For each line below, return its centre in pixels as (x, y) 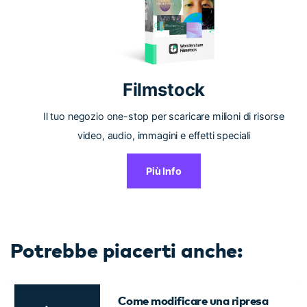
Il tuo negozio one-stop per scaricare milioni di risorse (164, 116)
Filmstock (164, 89)
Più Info (164, 171)
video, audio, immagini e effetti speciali (164, 135)
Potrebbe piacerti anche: (127, 249)
